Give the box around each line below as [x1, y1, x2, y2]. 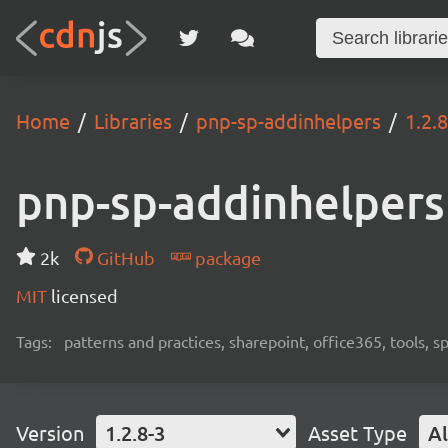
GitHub [92, 247, 155, 268]
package [190, 247, 261, 268]
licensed [51, 285, 118, 306]
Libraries [94, 108, 172, 133]
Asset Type [308, 420, 407, 445]
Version [16, 420, 84, 445]
